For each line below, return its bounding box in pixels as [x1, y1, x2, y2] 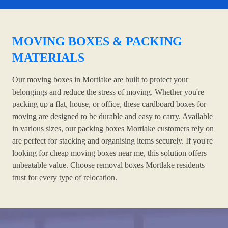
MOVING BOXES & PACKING [12, 35, 182, 48]
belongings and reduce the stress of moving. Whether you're [12, 88, 204, 97]
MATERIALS [12, 51, 84, 65]
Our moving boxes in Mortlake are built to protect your [12, 75, 188, 84]
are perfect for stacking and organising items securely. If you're [12, 136, 213, 146]
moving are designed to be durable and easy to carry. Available [12, 112, 213, 121]
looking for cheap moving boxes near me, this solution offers [12, 149, 207, 158]
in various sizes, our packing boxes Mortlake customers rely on [12, 124, 214, 133]
